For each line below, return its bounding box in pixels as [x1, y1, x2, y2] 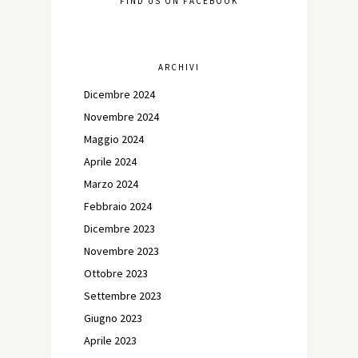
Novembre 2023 [84, 243, 159, 258]
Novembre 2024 [84, 109, 159, 124]
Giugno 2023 [84, 310, 142, 325]
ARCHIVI [158, 61, 200, 73]
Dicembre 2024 [84, 86, 155, 101]
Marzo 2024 [84, 176, 138, 191]
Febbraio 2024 [84, 198, 152, 213]
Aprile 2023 [84, 332, 137, 348]
